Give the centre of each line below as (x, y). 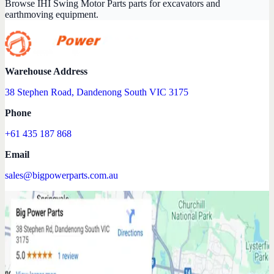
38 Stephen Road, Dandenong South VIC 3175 (97, 92)
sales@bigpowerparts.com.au (61, 176)
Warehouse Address (46, 72)
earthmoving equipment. (52, 14)
